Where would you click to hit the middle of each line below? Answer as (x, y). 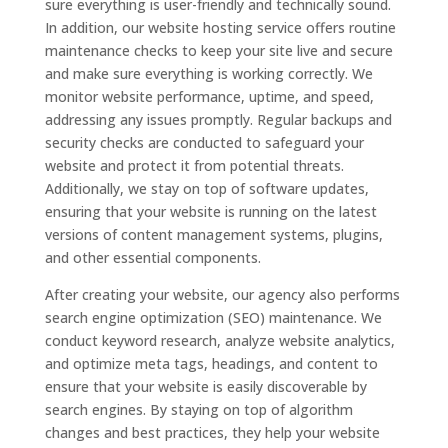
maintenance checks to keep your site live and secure (218, 50)
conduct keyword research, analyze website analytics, (219, 340)
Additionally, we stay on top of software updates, (206, 188)
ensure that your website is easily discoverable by (205, 386)
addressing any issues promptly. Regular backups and (218, 119)
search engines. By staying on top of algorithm (198, 409)
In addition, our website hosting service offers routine (220, 27)
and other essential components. (152, 257)
